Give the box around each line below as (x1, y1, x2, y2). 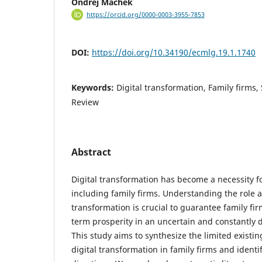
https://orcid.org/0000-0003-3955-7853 (86, 11, 205, 19)
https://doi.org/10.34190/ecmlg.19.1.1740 (92, 47, 256, 58)
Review (71, 96, 99, 108)
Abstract (71, 146, 111, 159)
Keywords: (71, 82, 116, 94)
